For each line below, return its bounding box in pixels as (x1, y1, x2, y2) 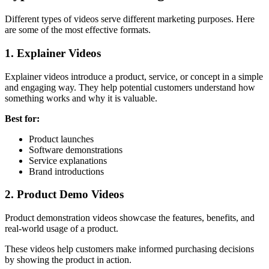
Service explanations (29, 155, 107, 166)
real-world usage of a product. (5, 223, 118, 234)
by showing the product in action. (5, 255, 131, 265)
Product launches (29, 133, 94, 144)
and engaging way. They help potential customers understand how (5, 82, 255, 92)
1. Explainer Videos (5, 47, 101, 60)
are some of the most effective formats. (5, 25, 151, 35)
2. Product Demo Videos (5, 188, 124, 201)
